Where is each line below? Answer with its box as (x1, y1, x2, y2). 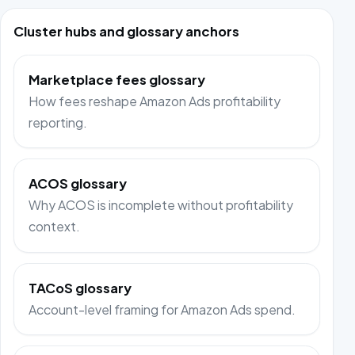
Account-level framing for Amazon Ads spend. (29, 301, 296, 319)
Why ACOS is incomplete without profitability (29, 197, 294, 214)
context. (29, 218, 81, 235)
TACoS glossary (29, 280, 132, 297)
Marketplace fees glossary (29, 71, 206, 88)
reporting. (29, 113, 88, 131)
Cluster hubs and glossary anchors (13, 22, 239, 40)
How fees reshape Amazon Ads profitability (29, 92, 281, 109)
